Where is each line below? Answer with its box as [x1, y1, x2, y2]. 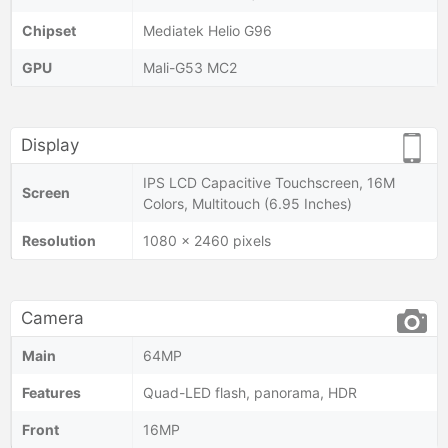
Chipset [22, 21, 76, 39]
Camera [21, 307, 84, 328]
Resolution [22, 231, 96, 249]
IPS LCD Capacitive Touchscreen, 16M [143, 173, 395, 191]
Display [21, 134, 79, 155]
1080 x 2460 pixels [143, 231, 271, 249]
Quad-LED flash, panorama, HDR [143, 383, 357, 401]
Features [22, 383, 81, 401]
